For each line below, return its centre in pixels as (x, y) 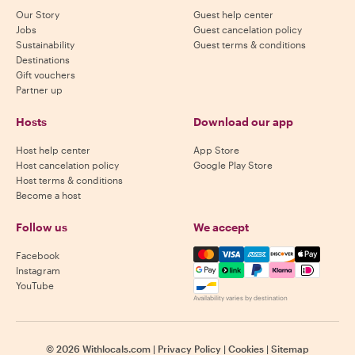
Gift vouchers (46, 74)
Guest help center (233, 14)
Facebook (38, 255)
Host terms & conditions (69, 180)
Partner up (39, 90)
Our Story (38, 14)
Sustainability (45, 44)
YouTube (35, 285)
